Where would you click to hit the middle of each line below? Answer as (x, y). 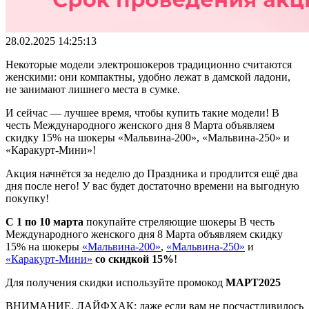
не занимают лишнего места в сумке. (93, 90)
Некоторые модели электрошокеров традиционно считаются (149, 65)
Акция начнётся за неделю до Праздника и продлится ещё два (152, 174)
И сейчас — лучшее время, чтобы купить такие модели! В (142, 113)
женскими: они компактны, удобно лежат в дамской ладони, (148, 77)
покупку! (27, 199)
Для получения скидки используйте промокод (116, 283)
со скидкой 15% (134, 259)
